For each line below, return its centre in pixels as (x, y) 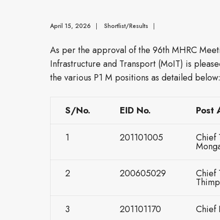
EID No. (135, 110)
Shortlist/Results (126, 26)
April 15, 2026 (70, 26)
